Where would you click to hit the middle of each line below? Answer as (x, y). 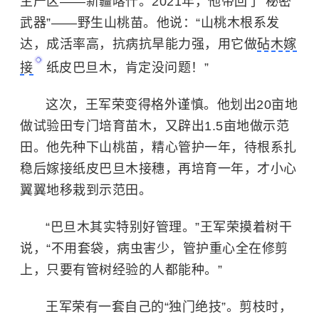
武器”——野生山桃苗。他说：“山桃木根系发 (150, 22)
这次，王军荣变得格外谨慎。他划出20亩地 (172, 104)
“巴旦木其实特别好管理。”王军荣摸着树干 (169, 227)
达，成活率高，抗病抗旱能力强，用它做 (138, 44)
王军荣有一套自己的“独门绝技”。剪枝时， (169, 307)
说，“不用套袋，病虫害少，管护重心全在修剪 (154, 248)
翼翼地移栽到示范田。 (86, 190)
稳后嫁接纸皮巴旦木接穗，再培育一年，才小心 (158, 168)
